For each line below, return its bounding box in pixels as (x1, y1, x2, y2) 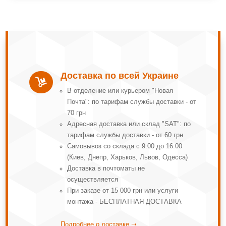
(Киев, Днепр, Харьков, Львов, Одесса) (67, 153, 188, 161)
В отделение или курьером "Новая (67, 87, 173, 94)
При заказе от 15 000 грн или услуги (67, 187, 178, 194)
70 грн (67, 109, 86, 117)
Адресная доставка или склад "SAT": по (67, 120, 191, 128)
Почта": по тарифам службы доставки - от (67, 98, 196, 105)
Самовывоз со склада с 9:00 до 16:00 (67, 142, 182, 150)
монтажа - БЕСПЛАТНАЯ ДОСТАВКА (67, 198, 182, 205)
